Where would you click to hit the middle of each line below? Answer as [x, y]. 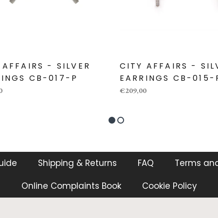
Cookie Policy [169, 186]
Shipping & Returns [77, 163]
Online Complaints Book [71, 186]
